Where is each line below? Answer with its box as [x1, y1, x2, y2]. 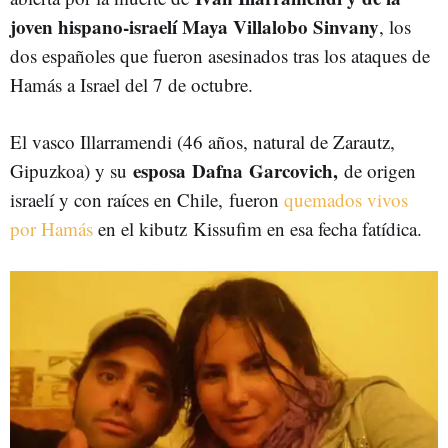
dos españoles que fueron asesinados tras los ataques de [10, 43, 430, 68]
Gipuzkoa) [10, 158, 90, 183]
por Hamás [10, 216, 93, 241]
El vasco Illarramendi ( [10, 129, 183, 154]
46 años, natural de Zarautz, [183, 129, 395, 154]
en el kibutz [93, 216, 193, 241]
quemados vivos [284, 187, 408, 212]
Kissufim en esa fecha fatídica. [193, 216, 428, 241]
